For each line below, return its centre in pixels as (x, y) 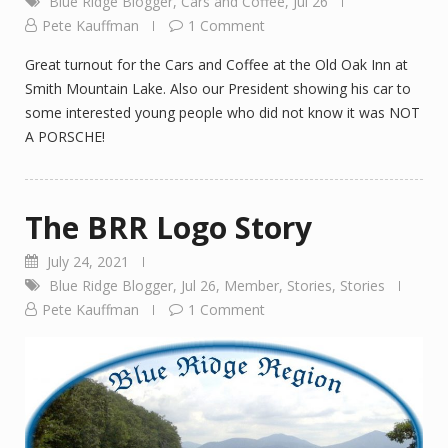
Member (251, 285)
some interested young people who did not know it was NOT (222, 112)
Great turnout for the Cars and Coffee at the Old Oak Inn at (216, 64)
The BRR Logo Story (168, 227)
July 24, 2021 (88, 261)
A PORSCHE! (65, 136)
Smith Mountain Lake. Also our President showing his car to (218, 88)
